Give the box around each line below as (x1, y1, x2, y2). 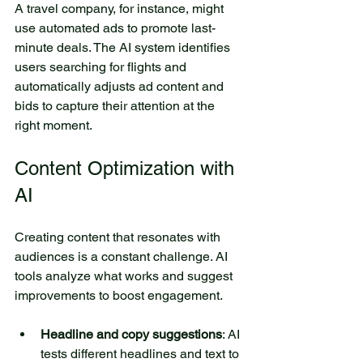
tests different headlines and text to (41, 345, 242, 361)
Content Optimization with (15, 156, 240, 179)
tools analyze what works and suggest (15, 267, 236, 284)
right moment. (15, 117, 92, 133)
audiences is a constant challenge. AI (15, 248, 231, 264)
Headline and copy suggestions (41, 326, 222, 342)
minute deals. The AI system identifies (15, 39, 233, 55)
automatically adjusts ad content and (15, 78, 227, 94)
